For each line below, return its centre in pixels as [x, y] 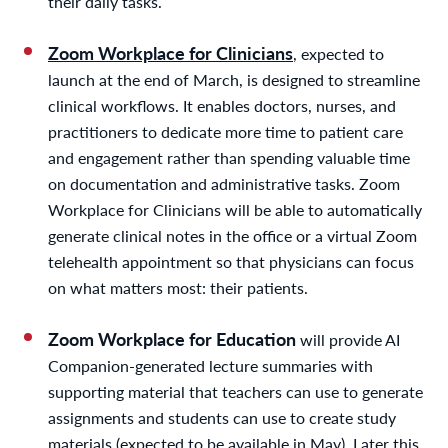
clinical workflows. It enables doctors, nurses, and [222, 105]
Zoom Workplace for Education [172, 338]
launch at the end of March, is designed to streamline [234, 79]
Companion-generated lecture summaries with [210, 365]
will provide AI [348, 339]
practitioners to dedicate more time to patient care [225, 131]
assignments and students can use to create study [222, 417]
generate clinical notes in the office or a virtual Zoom [232, 235]
